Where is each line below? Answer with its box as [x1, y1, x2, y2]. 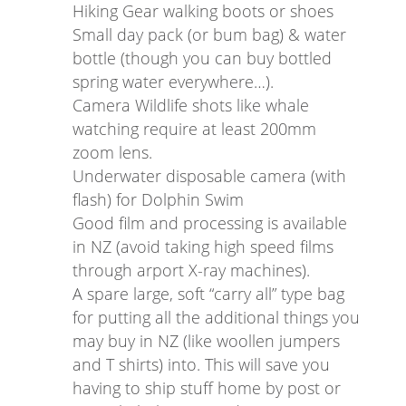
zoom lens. [72, 141, 152, 164]
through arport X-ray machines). [72, 259, 310, 282]
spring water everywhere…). [72, 71, 274, 93]
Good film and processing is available [72, 212, 347, 235]
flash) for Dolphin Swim [72, 188, 244, 211]
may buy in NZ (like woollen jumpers [72, 330, 340, 353]
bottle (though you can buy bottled [72, 47, 332, 70]
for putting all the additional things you [72, 306, 360, 329]
